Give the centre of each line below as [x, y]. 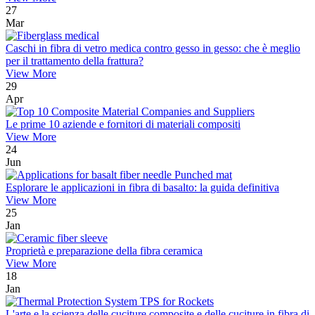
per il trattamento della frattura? [75, 61]
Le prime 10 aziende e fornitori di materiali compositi [123, 124]
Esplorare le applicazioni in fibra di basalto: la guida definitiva [142, 188]
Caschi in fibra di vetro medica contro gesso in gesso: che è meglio [153, 49]
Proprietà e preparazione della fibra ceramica [104, 251]
